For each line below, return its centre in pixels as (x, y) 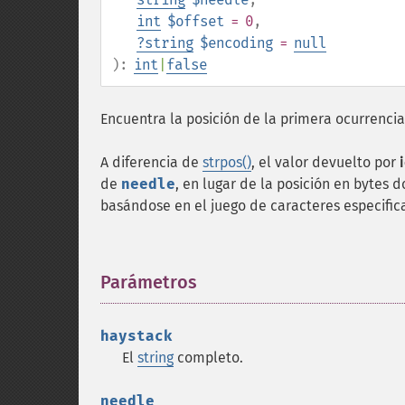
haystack (137, 336)
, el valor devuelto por (325, 162)
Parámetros (149, 282)
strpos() (227, 162)
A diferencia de (151, 162)
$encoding (236, 43)
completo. (208, 358)
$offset (196, 21)
